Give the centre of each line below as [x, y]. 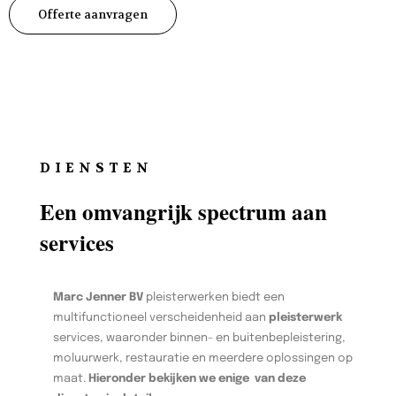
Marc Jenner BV [98, 297]
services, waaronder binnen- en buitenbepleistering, [199, 338]
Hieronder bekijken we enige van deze [197, 378]
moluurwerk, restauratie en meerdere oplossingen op [203, 358]
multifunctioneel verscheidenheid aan [161, 317]
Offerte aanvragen [93, 14]
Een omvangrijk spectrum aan [183, 211]
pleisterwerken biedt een [214, 297]
